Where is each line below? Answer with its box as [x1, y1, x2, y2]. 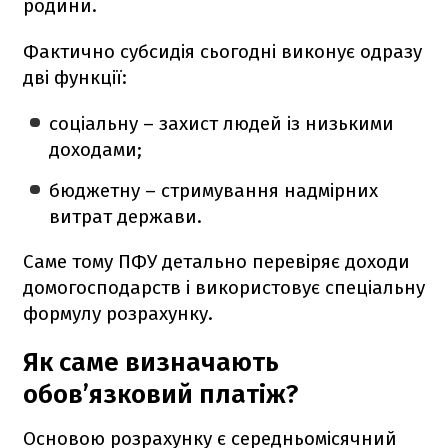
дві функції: [23, 65, 127, 89]
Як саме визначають [23, 346, 279, 378]
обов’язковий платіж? [23, 378, 298, 410]
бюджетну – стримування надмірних [49, 178, 379, 202]
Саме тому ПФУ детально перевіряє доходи [23, 249, 410, 273]
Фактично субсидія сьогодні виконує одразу [23, 39, 422, 63]
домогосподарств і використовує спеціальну [23, 275, 425, 299]
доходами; [49, 137, 143, 161]
